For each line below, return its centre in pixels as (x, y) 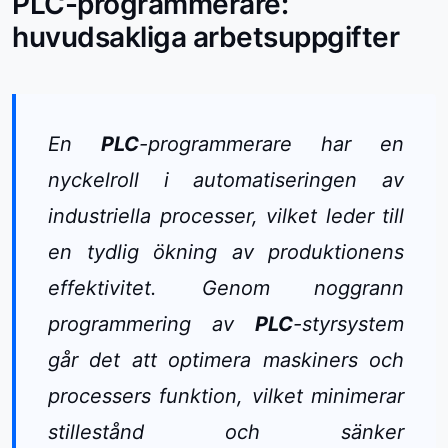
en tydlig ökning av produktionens (226, 252)
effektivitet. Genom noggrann (226, 288)
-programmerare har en (271, 144)
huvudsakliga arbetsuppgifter (205, 37)
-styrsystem (348, 324)
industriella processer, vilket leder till (226, 216)
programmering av (151, 324)
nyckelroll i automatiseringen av (226, 180)
